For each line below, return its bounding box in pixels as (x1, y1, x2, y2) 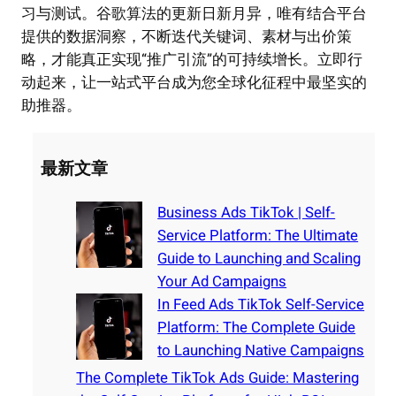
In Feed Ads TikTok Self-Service (157, 293, 365, 316)
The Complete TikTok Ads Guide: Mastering (76, 367, 360, 390)
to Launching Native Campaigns (157, 339, 365, 362)
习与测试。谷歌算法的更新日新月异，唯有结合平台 (21, 3, 367, 26)
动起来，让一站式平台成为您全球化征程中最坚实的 (21, 72, 367, 95)
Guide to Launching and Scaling (157, 247, 362, 270)
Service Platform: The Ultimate (157, 225, 359, 247)
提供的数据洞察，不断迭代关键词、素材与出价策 (21, 26, 352, 49)
